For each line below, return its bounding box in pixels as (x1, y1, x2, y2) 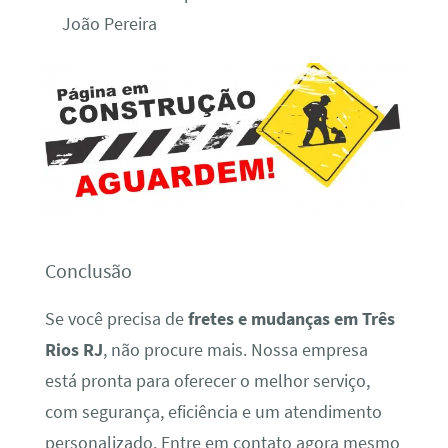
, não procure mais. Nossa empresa (102, 339, 368, 362)
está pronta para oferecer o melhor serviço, (44, 370, 370, 393)
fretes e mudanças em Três (187, 308, 395, 331)
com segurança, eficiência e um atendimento (44, 401, 382, 424)
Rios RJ (44, 339, 103, 362)
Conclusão (44, 257, 132, 283)
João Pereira (61, 13, 157, 36)
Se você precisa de (44, 308, 188, 331)
